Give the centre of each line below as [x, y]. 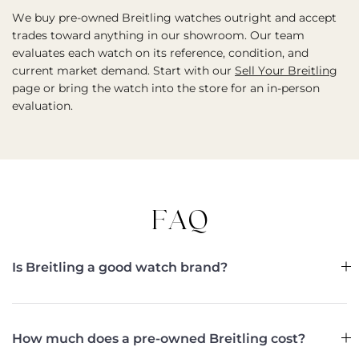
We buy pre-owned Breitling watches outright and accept [174, 18]
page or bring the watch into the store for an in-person [166, 88]
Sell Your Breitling [286, 71]
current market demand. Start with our [123, 71]
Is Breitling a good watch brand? [120, 267]
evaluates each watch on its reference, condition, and [160, 53]
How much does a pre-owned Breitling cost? [159, 339]
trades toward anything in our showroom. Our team [158, 35]
